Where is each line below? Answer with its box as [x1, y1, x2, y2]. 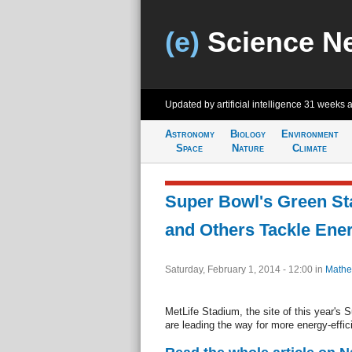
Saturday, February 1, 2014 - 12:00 [164, 264, 315, 275]
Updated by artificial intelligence [164, 99, 304, 110]
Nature [231, 142, 264, 154]
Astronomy [164, 128, 214, 140]
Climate [292, 142, 327, 154]
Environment [280, 128, 339, 140]
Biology [229, 128, 266, 140]
